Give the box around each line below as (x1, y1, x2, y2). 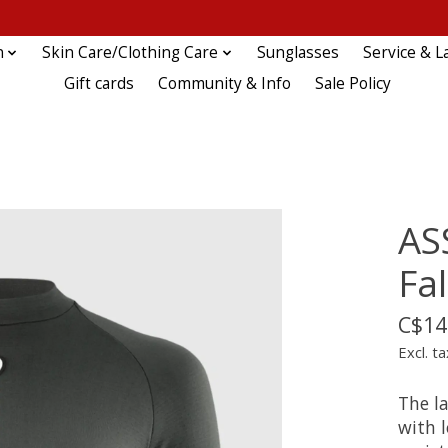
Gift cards (63, 73, 134, 95)
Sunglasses (256, 42, 339, 64)
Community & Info (157, 73, 291, 95)
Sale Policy (315, 73, 391, 95)
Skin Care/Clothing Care (42, 42, 219, 64)
